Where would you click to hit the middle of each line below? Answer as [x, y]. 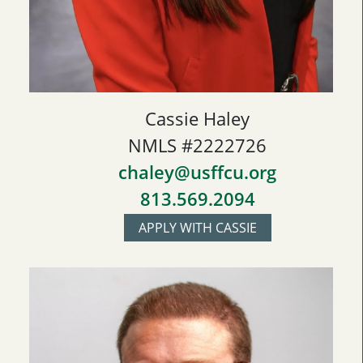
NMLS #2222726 [197, 145]
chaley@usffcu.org [197, 172]
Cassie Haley [197, 119]
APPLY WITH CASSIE [197, 228]
